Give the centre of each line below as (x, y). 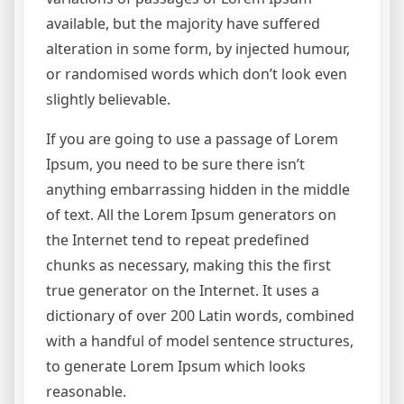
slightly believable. (108, 100)
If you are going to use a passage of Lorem (192, 139)
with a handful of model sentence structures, (200, 341)
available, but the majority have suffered (183, 24)
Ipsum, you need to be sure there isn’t (175, 165)
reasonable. (86, 392)
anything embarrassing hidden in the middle (198, 190)
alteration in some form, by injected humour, (198, 49)
